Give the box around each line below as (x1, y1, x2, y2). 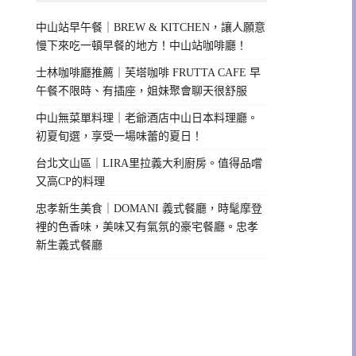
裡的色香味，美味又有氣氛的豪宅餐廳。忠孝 (36, 220, 259, 233)
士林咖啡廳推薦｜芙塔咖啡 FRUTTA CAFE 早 (36, 66, 261, 79)
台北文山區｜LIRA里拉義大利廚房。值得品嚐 (36, 157, 263, 169)
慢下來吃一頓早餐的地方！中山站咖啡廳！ (36, 39, 248, 52)
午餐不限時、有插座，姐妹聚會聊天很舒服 (36, 84, 248, 97)
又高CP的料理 (36, 175, 106, 188)
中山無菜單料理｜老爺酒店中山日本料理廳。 (36, 111, 259, 124)
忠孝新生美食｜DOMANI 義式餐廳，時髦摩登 (36, 202, 263, 215)
